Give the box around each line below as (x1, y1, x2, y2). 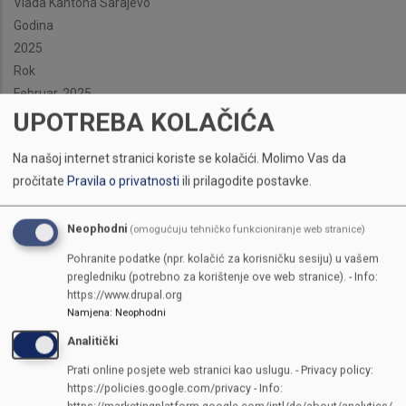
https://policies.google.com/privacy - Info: (67, 381, 283, 395)
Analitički (67, 333, 119, 348)
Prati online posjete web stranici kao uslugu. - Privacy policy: (67, 362, 373, 377)
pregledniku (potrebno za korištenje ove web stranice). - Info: (67, 269, 378, 284)
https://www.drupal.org (67, 287, 182, 302)
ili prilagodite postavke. (179, 173, 312, 188)
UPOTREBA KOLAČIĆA (13, 107, 275, 138)
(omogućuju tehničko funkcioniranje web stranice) (130, 223, 366, 236)
